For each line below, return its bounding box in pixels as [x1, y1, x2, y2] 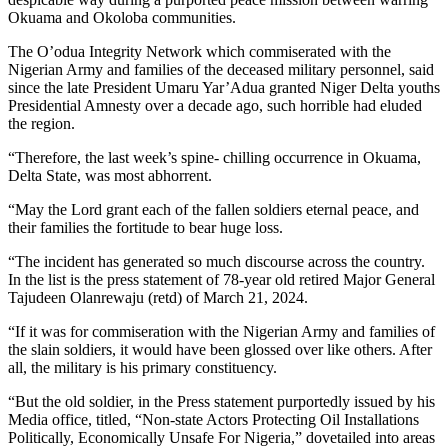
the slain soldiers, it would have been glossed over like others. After [8, 340, 432, 358]
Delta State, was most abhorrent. [8, 166, 212, 184]
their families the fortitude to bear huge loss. [8, 218, 283, 236]
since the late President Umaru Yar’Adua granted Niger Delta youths [8, 78, 440, 96]
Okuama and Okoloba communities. [8, 8, 236, 26]
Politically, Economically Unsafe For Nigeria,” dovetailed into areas [8, 428, 435, 446]
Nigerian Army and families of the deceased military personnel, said [8, 60, 434, 78]
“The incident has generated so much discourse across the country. [8, 252, 425, 270]
